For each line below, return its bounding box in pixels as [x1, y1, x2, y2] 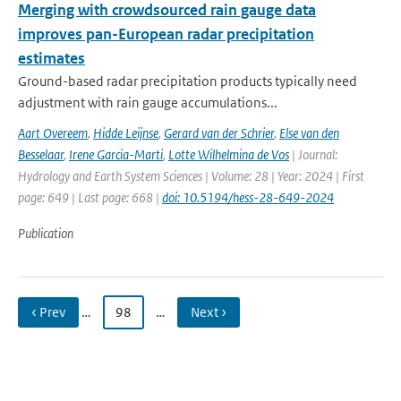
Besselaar [18, 146, 64, 163]
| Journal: [289, 146, 337, 163]
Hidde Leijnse [93, 124, 158, 141]
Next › [191, 303, 226, 320]
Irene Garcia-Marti [69, 146, 163, 163]
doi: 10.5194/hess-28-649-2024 [162, 189, 334, 206]
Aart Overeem [18, 124, 88, 141]
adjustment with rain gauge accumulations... [18, 94, 277, 111]
